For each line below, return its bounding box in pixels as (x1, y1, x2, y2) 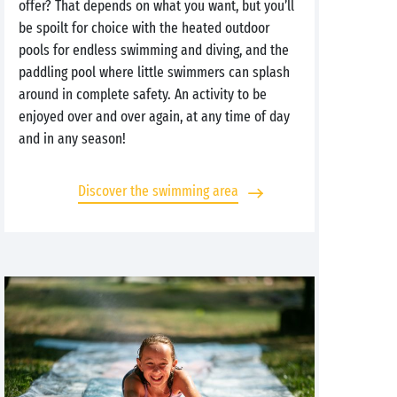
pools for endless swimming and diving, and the (19, 41, 289, 59)
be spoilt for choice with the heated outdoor (19, 19, 269, 37)
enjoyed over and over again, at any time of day (19, 107, 290, 126)
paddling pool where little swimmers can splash (19, 63, 290, 82)
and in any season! (19, 129, 126, 148)
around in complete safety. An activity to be (19, 85, 267, 104)
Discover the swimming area (77, 182, 238, 200)
